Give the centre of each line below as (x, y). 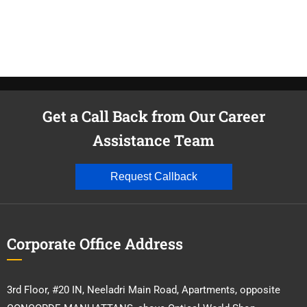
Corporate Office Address (95, 243)
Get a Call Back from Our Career (153, 116)
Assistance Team (153, 140)
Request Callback (153, 176)
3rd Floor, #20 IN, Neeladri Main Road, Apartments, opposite (144, 290)
